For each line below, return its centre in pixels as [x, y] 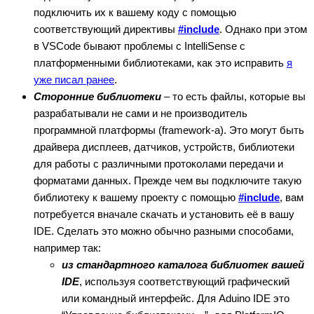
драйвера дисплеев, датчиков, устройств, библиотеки [164, 146]
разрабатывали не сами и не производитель [141, 113]
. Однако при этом [263, 29]
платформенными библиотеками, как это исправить [160, 62]
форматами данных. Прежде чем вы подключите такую [168, 180]
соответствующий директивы [106, 29]
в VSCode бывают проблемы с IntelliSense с [139, 46]
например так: [67, 247]
